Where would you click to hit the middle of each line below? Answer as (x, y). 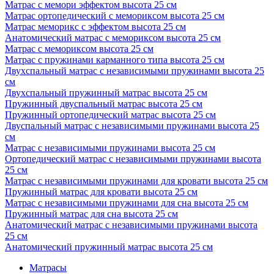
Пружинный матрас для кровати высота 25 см (101, 191)
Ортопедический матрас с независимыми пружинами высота (133, 158)
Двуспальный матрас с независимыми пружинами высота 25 (132, 125)
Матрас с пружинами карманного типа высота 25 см (115, 59)
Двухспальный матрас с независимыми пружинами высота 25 (135, 70)
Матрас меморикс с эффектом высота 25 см (95, 26)
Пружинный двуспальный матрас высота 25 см (104, 103)
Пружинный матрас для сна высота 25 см (91, 213)
